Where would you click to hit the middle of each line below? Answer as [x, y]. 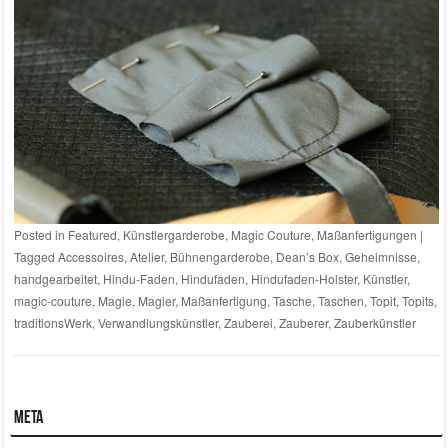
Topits [417, 300]
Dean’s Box [307, 256]
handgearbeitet [55, 278]
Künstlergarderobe [173, 234]
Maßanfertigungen [366, 234]
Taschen [340, 300]
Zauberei [248, 322]
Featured [92, 234]
